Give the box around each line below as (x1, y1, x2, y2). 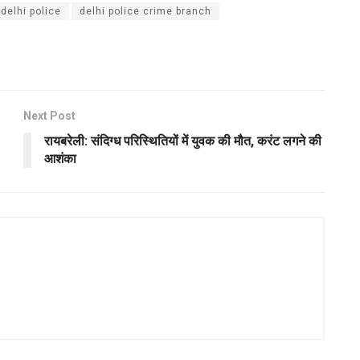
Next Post (23, 109, 76, 123)
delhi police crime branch (80, 6, 211, 18)
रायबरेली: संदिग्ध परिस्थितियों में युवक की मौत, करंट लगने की (44, 133, 321, 149)
